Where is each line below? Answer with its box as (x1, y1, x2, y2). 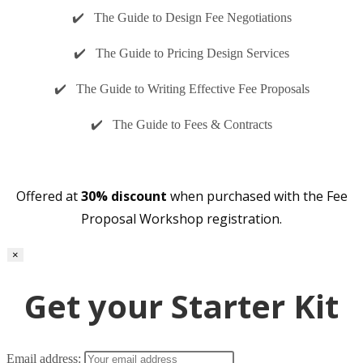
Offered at (15, 186, 81, 205)
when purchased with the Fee (166, 186, 348, 205)
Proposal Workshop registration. (81, 209, 282, 228)
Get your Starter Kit (24, 284, 339, 329)
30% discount (80, 186, 167, 205)
